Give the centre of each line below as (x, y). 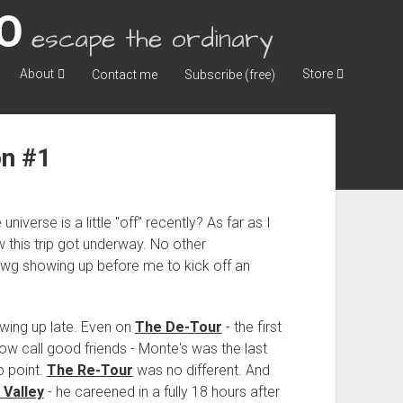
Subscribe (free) (229, 74)
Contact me (124, 74)
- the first (251, 327)
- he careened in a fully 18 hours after (161, 392)
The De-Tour (178, 327)
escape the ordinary (152, 39)
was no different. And (201, 370)
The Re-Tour (90, 370)
